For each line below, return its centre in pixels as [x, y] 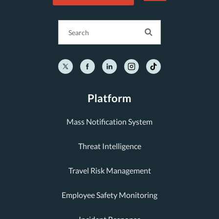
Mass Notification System [109, 121]
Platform [109, 98]
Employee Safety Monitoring [109, 195]
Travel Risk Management [109, 170]
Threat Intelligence [109, 146]
